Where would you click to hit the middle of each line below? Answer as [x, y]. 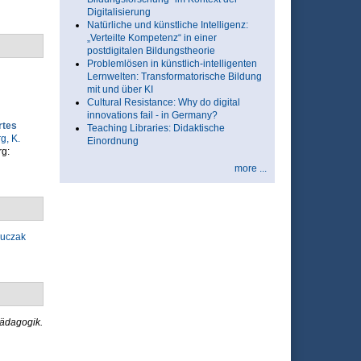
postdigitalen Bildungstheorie [151, 51]
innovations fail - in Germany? [152, 115]
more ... [251, 168]
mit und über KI [120, 89]
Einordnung [112, 141]
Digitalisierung [118, 12]
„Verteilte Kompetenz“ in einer [151, 38]
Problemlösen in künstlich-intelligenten [172, 64]
